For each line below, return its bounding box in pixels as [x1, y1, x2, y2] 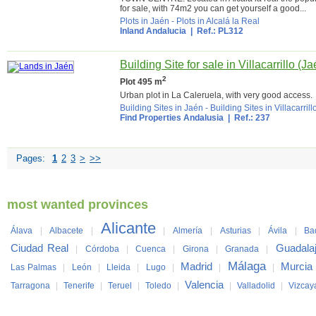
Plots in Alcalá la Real [176, 16, 260, 26]
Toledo [145, 281, 171, 291]
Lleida [107, 262, 131, 272]
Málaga [227, 260, 266, 273]
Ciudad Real [11, 242, 69, 254]
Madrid [181, 260, 213, 272]
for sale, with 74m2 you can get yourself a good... [120, 4, 306, 13]
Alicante [100, 219, 156, 237]
